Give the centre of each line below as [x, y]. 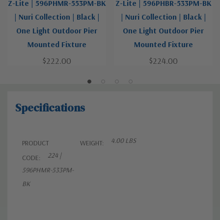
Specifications [50, 108]
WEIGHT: [92, 143]
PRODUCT [36, 143]
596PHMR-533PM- [48, 170]
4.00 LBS [124, 141]
